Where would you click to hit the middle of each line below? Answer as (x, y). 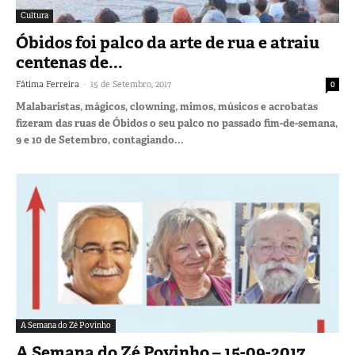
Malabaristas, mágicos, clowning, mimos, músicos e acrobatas (167, 106)
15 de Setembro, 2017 (131, 84)
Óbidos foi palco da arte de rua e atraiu (168, 42)
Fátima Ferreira (48, 84)
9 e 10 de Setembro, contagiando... (100, 139)
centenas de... (69, 62)
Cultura (34, 15)
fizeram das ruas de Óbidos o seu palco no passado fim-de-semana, (177, 123)
